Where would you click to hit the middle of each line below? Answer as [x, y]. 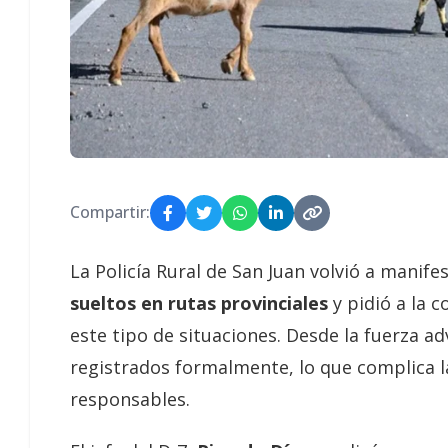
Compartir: [110, 212]
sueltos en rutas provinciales [201, 302]
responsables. [130, 398]
